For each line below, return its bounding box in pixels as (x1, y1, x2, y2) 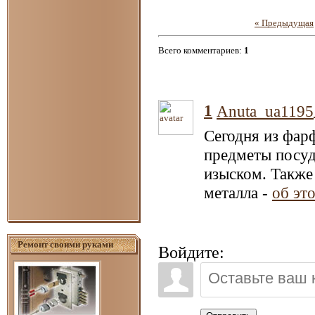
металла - (204, 184, 272, 202)
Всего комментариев (158, 44, 239, 56)
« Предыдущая (255, 17, 314, 28)
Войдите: (158, 243, 224, 262)
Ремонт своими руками (18, 238, 113, 250)
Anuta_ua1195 (217, 102, 314, 121)
